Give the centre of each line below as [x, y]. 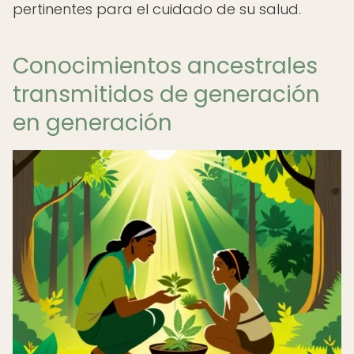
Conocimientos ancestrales [165, 66]
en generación [92, 123]
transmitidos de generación [166, 94]
